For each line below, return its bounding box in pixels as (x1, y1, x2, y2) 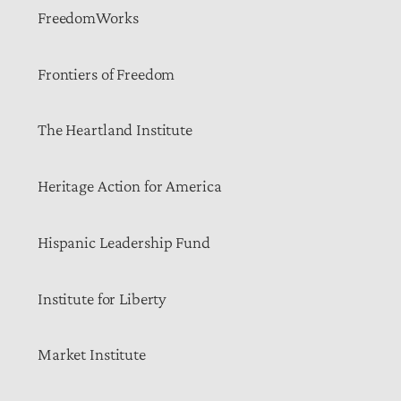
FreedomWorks (38, 8, 139, 27)
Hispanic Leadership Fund (38, 232, 210, 252)
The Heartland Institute (38, 120, 192, 140)
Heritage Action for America (38, 176, 222, 196)
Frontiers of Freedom (38, 64, 175, 83)
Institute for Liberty (38, 288, 167, 308)
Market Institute (38, 345, 146, 364)
